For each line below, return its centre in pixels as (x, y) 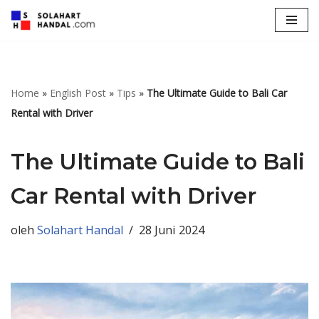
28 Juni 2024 (172, 230)
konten (32, 80)
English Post (78, 93)
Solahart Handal (80, 230)
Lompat (35, 40)
